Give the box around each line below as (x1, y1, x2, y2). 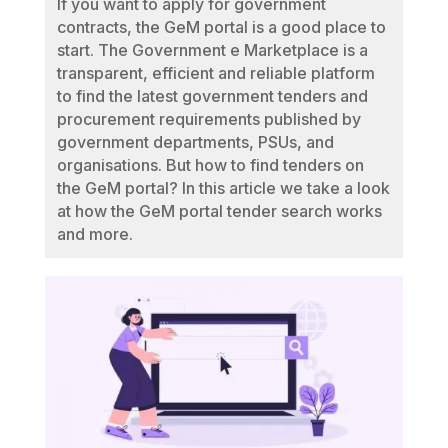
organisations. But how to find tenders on (56, 155, 364, 175)
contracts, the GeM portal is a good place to (56, 17, 386, 37)
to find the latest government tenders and (56, 86, 368, 106)
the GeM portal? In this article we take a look (56, 178, 390, 198)
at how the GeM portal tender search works (56, 201, 382, 221)
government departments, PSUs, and (56, 132, 334, 152)
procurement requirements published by (56, 109, 361, 129)
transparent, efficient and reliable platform (56, 63, 375, 83)
